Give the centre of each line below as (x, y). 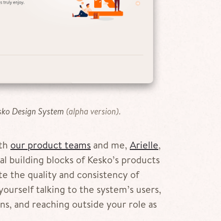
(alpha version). (93, 111)
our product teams (51, 145)
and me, (110, 145)
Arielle (144, 145)
